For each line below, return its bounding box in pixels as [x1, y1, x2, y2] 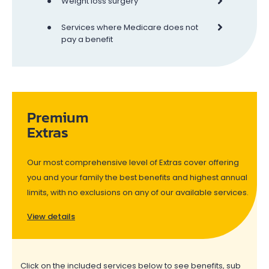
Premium [27, 105, 88, 128]
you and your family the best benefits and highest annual [27, 171, 247, 183]
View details [27, 210, 75, 222]
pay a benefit [61, 33, 113, 45]
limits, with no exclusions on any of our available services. [27, 186, 249, 198]
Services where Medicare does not [61, 21, 198, 33]
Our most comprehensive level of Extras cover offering [27, 156, 239, 168]
